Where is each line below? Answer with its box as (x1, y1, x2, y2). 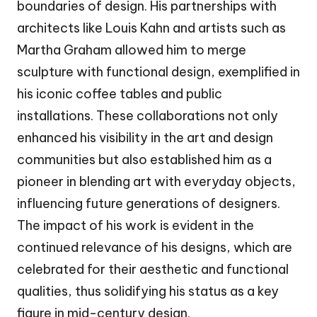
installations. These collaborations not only (17, 108, 278, 125)
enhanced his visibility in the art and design (17, 129, 273, 146)
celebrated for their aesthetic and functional (17, 261, 289, 278)
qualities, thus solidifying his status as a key (17, 283, 279, 300)
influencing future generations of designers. (17, 195, 280, 212)
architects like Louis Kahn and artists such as (17, 20, 286, 37)
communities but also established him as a (17, 151, 272, 168)
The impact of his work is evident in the (17, 217, 254, 234)
